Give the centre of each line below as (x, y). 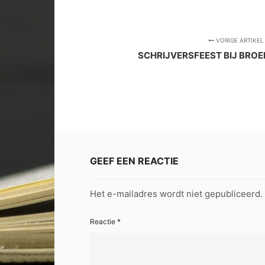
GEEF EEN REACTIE (134, 161)
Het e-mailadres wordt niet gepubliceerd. (176, 193)
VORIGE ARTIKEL (239, 40)
